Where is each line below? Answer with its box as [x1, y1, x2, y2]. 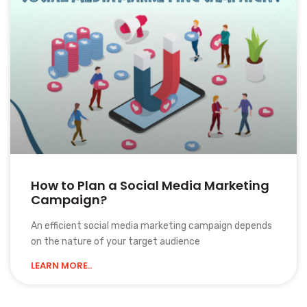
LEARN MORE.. [31, 258, 92, 272]
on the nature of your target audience [31, 235, 200, 247]
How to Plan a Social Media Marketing [31, 176, 269, 194]
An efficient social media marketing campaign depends [31, 219, 272, 232]
